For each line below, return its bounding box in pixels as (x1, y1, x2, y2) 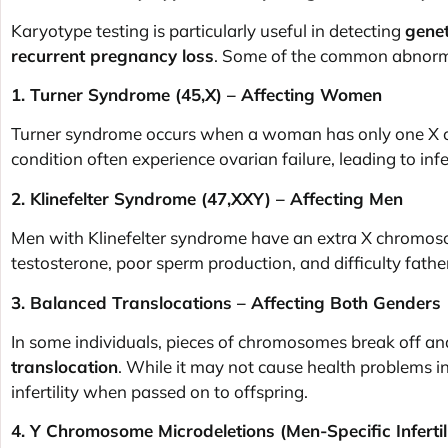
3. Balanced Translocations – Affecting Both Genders (11, 291, 441, 313)
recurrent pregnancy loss (11, 44, 214, 66)
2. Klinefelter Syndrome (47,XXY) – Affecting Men (11, 187, 403, 209)
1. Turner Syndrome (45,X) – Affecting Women (11, 84, 382, 106)
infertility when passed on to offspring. (11, 381, 308, 403)
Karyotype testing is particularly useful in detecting (11, 19, 405, 41)
